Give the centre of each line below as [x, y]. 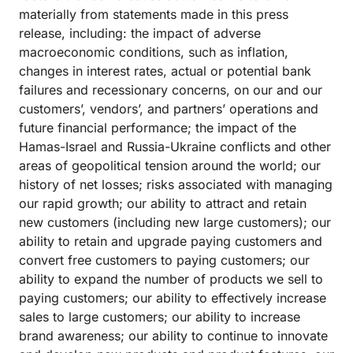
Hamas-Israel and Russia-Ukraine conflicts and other [175, 147]
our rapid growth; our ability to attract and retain [163, 203]
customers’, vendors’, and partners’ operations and [169, 109]
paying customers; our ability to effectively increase [173, 298]
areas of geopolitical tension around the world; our [170, 165]
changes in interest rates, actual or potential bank [165, 71]
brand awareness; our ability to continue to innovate [173, 336]
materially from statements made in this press [154, 14]
